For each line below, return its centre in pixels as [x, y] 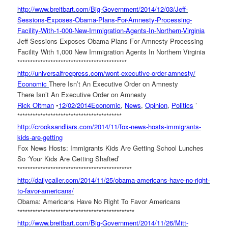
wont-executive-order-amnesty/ [151, 73]
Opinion [156, 105]
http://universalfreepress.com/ [62, 73]
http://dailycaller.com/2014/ [57, 180]
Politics [183, 105]
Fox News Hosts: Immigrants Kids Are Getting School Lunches [111, 148]
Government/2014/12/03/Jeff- [145, 9]
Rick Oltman [36, 105]
